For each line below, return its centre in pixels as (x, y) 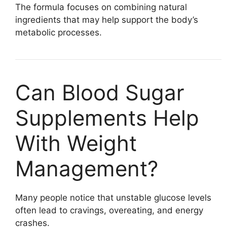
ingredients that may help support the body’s (107, 20)
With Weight (76, 143)
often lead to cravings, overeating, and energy (109, 210)
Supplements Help (107, 118)
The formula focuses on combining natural (101, 7)
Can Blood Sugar (100, 92)
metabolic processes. (59, 32)
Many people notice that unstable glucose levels (113, 197)
